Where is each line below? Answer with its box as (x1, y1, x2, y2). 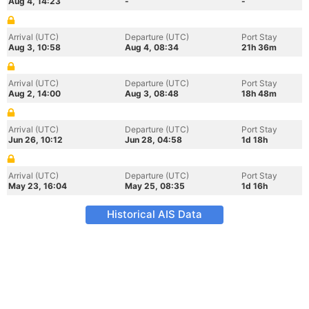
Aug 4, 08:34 (125, 42, 179, 52)
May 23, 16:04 (8, 181, 67, 191)
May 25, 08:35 (125, 181, 185, 191)
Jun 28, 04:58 (125, 134, 182, 145)
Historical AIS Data (107, 208, 202, 221)
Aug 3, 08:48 (125, 88, 179, 99)
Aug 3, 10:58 (8, 42, 61, 52)
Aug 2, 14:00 (8, 88, 61, 99)
